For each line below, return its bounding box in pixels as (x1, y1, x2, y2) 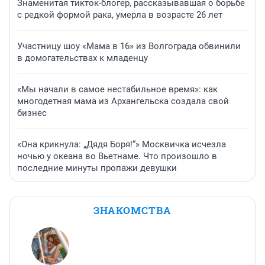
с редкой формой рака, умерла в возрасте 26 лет (17, 9, 222, 21)
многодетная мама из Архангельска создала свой (17, 96, 229, 107)
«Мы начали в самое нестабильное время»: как (17, 84, 218, 95)
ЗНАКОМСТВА (93, 203, 172, 218)
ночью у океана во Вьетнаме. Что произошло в (17, 151, 217, 162)
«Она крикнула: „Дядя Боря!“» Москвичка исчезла (17, 139, 226, 150)
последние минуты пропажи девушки (17, 163, 177, 174)
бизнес (17, 108, 47, 119)
